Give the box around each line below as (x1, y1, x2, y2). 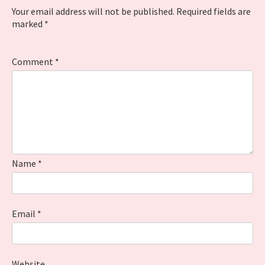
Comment (12, 56, 55, 67)
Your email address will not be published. (12, 5, 174, 17)
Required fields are (176, 5, 251, 17)
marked (12, 18, 44, 30)
